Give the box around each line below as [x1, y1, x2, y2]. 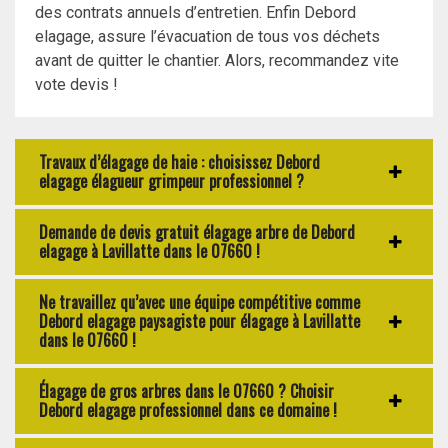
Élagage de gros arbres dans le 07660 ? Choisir [39, 379, 334, 404]
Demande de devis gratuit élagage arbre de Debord [39, 220, 355, 245]
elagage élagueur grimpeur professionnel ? [39, 169, 304, 194]
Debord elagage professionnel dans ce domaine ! [39, 398, 337, 423]
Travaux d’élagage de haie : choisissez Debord [39, 150, 320, 175]
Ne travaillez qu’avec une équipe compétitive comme [39, 290, 360, 315]
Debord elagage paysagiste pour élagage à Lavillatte [39, 309, 360, 334]
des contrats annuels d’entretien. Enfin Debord [35, 3, 356, 23]
